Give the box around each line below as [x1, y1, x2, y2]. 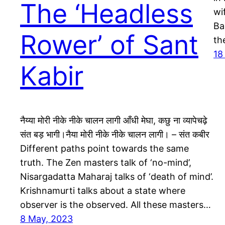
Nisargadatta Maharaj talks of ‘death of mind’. [20, 171, 213, 182]
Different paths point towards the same [20, 143, 189, 154]
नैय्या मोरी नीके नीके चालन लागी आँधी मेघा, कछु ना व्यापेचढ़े [20, 115, 207, 126]
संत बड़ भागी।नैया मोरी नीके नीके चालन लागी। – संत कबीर [20, 129, 209, 140]
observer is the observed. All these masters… [20, 199, 211, 210]
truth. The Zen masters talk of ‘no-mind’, [20, 157, 191, 168]
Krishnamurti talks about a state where [20, 185, 185, 196]
